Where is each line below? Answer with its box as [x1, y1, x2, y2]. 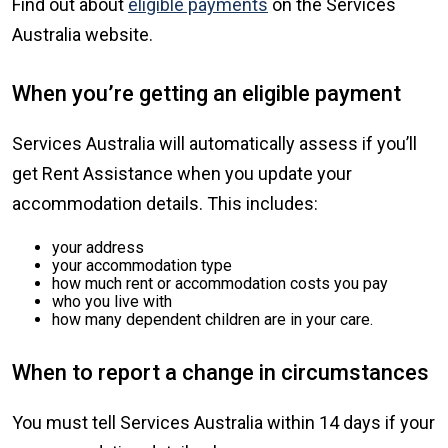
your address [52, 238, 144, 258]
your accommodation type [52, 256, 232, 276]
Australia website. [12, 24, 153, 46]
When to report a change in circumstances [12, 360, 429, 386]
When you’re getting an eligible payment [12, 81, 401, 107]
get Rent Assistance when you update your [12, 163, 352, 185]
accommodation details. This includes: [12, 193, 318, 215]
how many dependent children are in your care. [52, 310, 373, 330]
